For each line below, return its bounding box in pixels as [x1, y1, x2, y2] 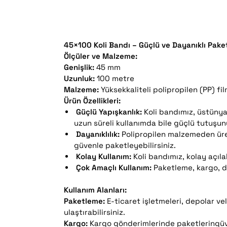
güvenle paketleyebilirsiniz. [74, 140, 176, 150]
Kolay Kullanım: [76, 152, 132, 162]
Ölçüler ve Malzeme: [64, 51, 138, 61]
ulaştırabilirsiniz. [64, 207, 126, 217]
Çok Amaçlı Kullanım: [76, 163, 152, 173]
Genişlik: [64, 62, 95, 72]
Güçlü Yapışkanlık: [76, 107, 142, 117]
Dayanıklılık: [76, 129, 120, 139]
